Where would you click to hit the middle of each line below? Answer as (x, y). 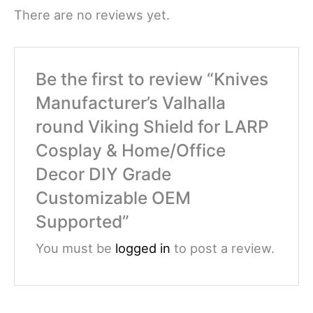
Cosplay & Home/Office (131, 151)
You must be (76, 248)
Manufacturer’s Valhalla (131, 103)
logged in (143, 248)
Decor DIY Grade (104, 174)
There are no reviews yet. (92, 15)
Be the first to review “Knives (152, 79)
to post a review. (223, 248)
